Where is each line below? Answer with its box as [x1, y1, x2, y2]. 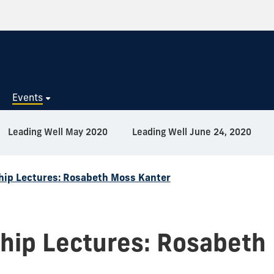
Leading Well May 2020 [8, 125, 108, 138]
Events [12, 91, 43, 103]
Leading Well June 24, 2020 [132, 125, 251, 138]
